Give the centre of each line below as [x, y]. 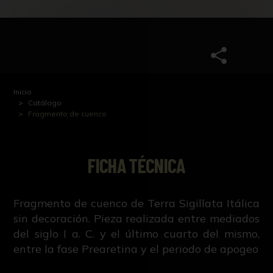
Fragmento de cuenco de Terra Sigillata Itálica [136, 204]
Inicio [23, 92]
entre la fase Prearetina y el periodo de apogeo [136, 249]
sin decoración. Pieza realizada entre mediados [136, 219]
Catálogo [45, 103]
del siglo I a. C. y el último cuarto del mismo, [136, 234]
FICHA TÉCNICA [136, 165]
